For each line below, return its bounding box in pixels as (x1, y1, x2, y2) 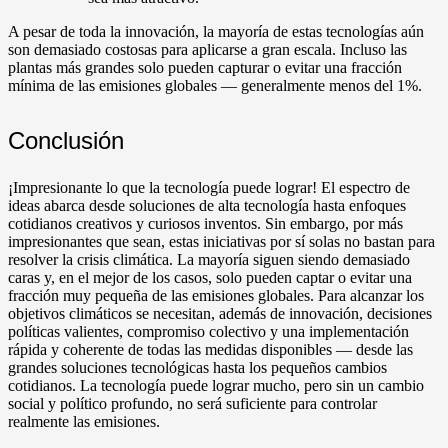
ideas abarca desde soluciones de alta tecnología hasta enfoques (8, 196, 406, 214)
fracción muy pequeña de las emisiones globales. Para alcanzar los (8, 286, 424, 304)
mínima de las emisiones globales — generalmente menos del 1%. (8, 76, 422, 94)
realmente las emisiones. (8, 412, 160, 430)
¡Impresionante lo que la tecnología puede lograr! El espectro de (8, 178, 410, 196)
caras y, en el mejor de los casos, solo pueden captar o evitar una (8, 268, 412, 286)
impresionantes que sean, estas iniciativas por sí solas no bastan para (8, 232, 435, 250)
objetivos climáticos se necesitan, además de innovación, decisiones (8, 304, 432, 322)
